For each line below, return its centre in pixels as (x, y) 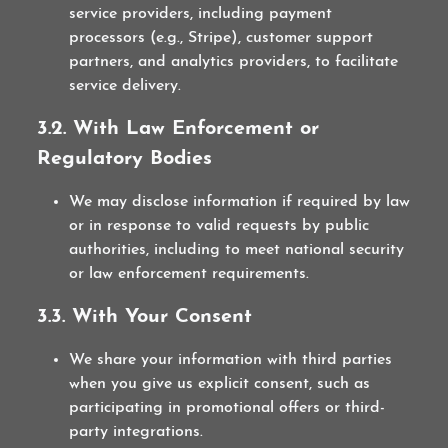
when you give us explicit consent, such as (220, 384)
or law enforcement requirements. (189, 274)
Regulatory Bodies (125, 159)
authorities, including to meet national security (237, 250)
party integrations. (136, 432)
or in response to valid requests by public (219, 226)
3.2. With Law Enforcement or (178, 129)
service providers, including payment (201, 14)
